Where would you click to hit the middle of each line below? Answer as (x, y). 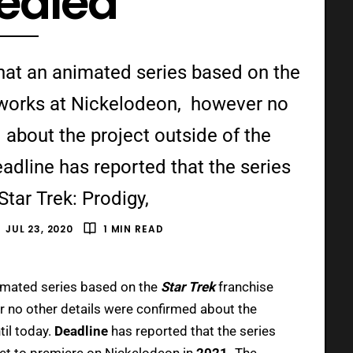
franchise (246, 286)
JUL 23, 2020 (39, 229)
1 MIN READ (133, 229)
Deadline (83, 331)
